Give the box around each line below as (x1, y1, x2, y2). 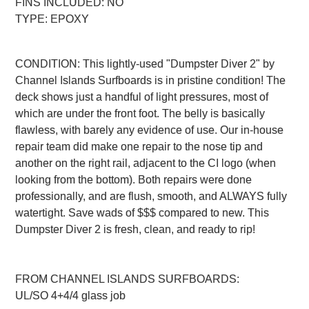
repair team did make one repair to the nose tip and (15, 140, 263, 152)
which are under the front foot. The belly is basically (15, 107, 266, 119)
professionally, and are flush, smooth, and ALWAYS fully (15, 190, 288, 202)
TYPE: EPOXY (15, 12, 90, 25)
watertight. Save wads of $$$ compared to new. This (15, 206, 270, 219)
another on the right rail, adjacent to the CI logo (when (15, 157, 277, 169)
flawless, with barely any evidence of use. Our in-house (15, 123, 284, 136)
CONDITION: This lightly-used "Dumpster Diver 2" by (15, 57, 275, 70)
